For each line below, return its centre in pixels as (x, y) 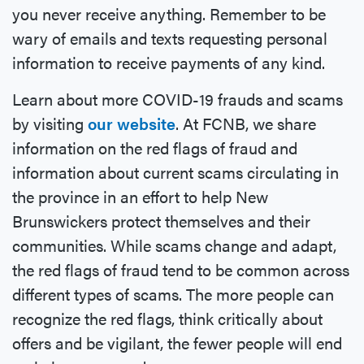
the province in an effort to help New (140, 197)
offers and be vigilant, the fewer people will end (177, 343)
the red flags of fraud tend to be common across (181, 270)
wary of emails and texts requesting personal (170, 38)
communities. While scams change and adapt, (174, 245)
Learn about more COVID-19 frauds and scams (178, 99)
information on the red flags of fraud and (155, 148)
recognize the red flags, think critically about (167, 318)
